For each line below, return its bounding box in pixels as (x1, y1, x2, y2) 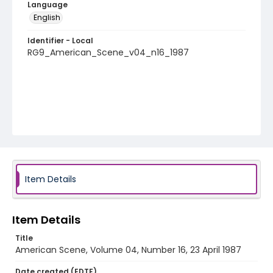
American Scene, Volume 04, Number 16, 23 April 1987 (15, 244, 241, 256)
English (34, 12, 60, 23)
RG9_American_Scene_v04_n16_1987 (27, 46, 189, 58)
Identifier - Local (27, 35, 93, 46)
